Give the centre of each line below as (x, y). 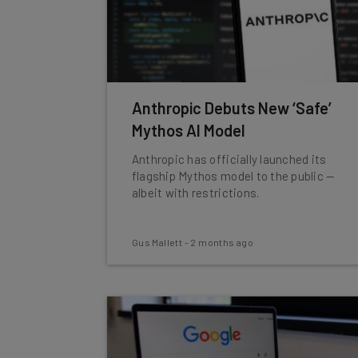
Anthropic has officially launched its (229, 159)
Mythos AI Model (188, 130)
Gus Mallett (157, 242)
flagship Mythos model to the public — (233, 176)
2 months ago (222, 242)
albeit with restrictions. (195, 193)
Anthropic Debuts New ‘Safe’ (231, 108)
